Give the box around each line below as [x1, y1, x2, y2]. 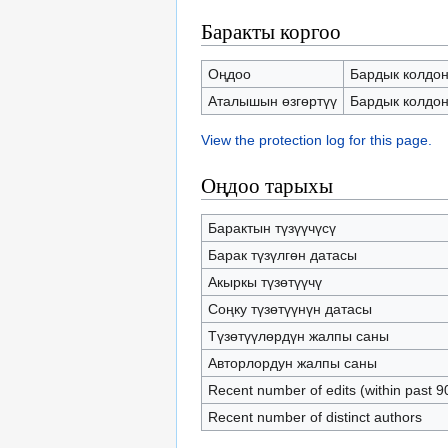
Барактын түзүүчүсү [207, 220, 336, 236]
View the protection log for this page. [201, 132, 432, 148]
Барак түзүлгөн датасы [207, 247, 357, 263]
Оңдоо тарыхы [201, 171, 333, 199]
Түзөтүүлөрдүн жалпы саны [207, 328, 389, 344]
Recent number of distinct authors [207, 409, 422, 425]
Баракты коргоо [201, 17, 341, 45]
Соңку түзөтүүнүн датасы [207, 301, 372, 317]
